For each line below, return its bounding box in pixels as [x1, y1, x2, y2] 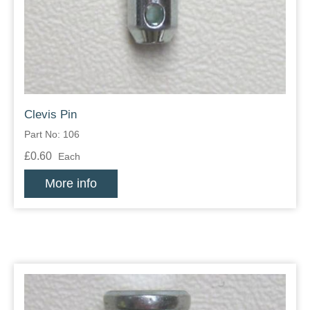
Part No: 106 [24, 129, 80, 140]
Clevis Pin [24, 108, 77, 122]
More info [45, 176, 97, 191]
